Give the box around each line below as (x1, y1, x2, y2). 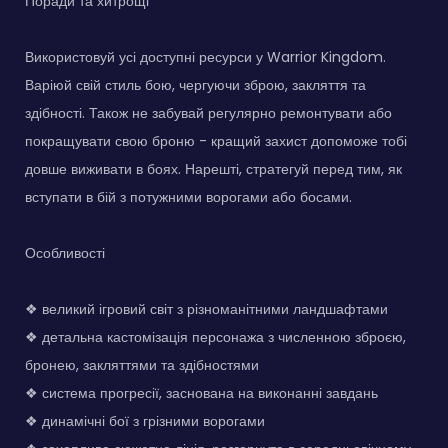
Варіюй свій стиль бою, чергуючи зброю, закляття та (25, 75, 366, 96)
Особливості (25, 243, 105, 264)
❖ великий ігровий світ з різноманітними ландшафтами (25, 299, 388, 320)
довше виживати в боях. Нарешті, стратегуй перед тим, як (25, 159, 402, 180)
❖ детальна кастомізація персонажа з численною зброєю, (25, 327, 406, 348)
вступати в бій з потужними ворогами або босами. (25, 187, 352, 208)
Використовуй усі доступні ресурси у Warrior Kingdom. (25, 47, 386, 68)
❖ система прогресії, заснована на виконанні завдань (25, 383, 378, 404)
